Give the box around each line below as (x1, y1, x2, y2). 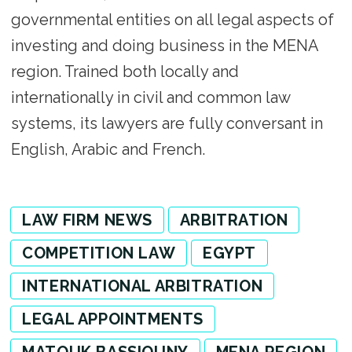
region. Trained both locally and (10, 62, 239, 82)
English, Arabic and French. (10, 140, 209, 159)
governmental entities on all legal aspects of (10, 10, 334, 30)
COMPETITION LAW (22, 244, 176, 263)
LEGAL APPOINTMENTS (22, 310, 203, 328)
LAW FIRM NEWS (22, 211, 152, 230)
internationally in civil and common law (10, 88, 290, 108)
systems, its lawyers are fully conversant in (10, 114, 323, 134)
